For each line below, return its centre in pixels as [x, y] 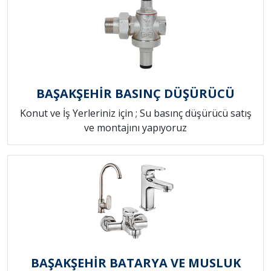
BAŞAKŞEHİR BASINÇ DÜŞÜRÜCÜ [135, 94]
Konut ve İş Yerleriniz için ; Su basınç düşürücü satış [135, 113]
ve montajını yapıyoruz [135, 128]
